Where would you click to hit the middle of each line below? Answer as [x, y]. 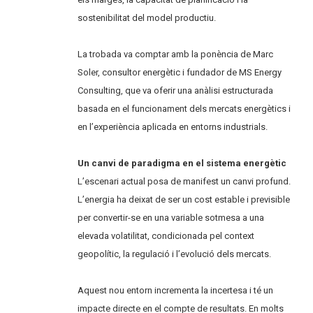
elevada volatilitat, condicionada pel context [166, 235]
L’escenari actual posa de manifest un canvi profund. [184, 181]
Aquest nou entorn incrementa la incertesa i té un [176, 290]
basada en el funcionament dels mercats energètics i [184, 108]
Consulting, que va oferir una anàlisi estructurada [176, 90]
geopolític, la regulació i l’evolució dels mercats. [175, 254]
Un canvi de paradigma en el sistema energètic [182, 163]
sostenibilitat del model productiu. [147, 17]
